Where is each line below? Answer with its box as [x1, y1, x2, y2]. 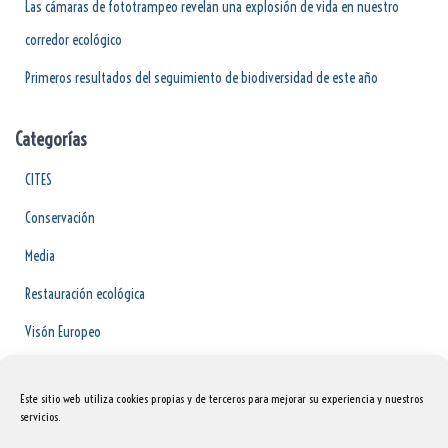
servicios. [20, 409, 64, 424]
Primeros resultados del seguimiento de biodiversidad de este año [25, 68, 378, 87]
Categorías [15, 127, 87, 151]
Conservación [25, 208, 95, 227]
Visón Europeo [25, 322, 101, 341]
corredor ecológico [25, 30, 122, 49]
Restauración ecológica [25, 284, 145, 303]
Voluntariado [25, 360, 93, 379]
